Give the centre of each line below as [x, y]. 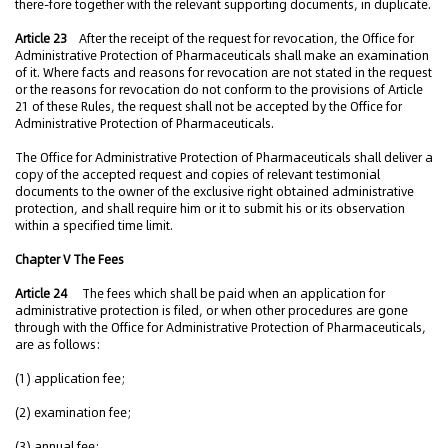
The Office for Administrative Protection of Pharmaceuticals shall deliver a [224, 157]
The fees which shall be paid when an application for [227, 293]
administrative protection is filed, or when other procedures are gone [211, 310]
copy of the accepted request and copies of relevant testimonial [197, 174]
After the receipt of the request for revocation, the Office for [240, 38]
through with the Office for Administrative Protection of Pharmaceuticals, [220, 327]
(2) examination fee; [73, 412]
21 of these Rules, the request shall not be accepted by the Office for [208, 106]
